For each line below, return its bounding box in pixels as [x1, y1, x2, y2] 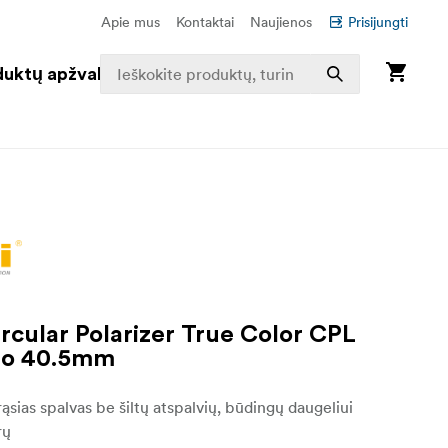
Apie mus [101, 13, 160, 31]
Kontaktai [176, 13, 234, 31]
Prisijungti [348, 13, 408, 31]
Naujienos [250, 13, 312, 31]
